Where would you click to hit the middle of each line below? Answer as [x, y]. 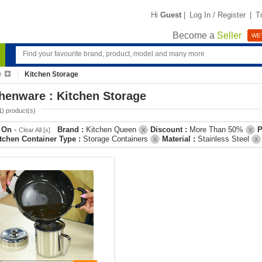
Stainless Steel [225, 139]
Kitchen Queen [112, 130]
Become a [195, 36]
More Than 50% [218, 130]
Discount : [170, 130]
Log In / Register [218, 15]
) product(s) [19, 111]
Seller [229, 36]
